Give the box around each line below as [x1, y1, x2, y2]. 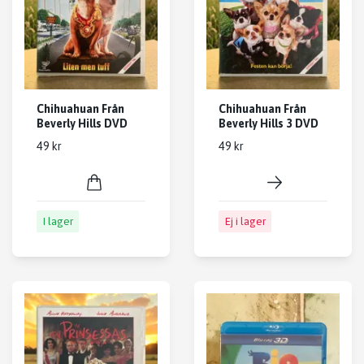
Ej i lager [224, 215, 266, 228]
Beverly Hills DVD [37, 117, 128, 131]
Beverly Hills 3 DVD [219, 117, 318, 131]
